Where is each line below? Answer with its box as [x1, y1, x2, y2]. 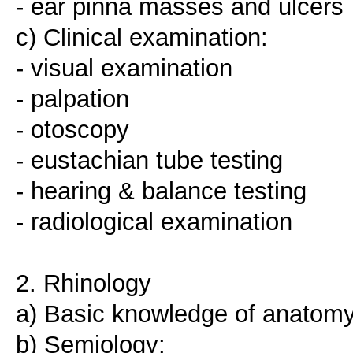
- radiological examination [16, 207, 292, 236]
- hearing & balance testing [16, 176, 307, 206]
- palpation [16, 84, 129, 113]
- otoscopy [16, 115, 129, 144]
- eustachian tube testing [16, 146, 283, 175]
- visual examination [16, 54, 232, 83]
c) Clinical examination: [16, 23, 268, 52]
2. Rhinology [16, 269, 151, 298]
